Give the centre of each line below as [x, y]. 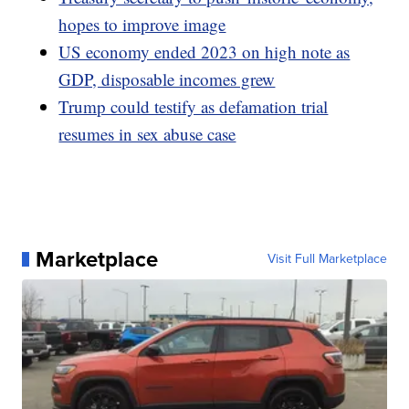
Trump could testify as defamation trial [194, 106]
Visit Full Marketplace [327, 258]
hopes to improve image [142, 24]
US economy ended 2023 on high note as [204, 51]
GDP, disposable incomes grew [167, 79]
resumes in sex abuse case [147, 133]
